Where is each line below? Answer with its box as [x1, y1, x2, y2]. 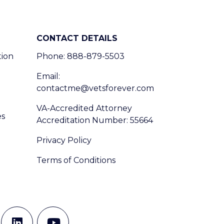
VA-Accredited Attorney [36, 103, 132, 113]
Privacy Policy [36, 135, 91, 145]
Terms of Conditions [36, 155, 115, 165]
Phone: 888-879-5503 [36, 51, 124, 61]
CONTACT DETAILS [36, 33, 117, 43]
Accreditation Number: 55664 [36, 115, 153, 125]
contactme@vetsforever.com [36, 83, 154, 93]
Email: [36, 71, 60, 81]
